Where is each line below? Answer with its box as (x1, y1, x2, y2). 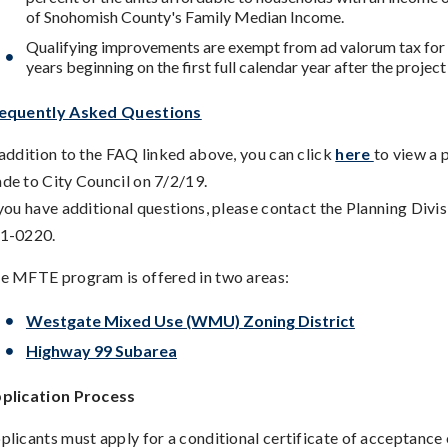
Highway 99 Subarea (25, 340, 177, 360)
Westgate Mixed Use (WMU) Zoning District (25, 310, 355, 330)
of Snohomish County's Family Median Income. (25, 6, 344, 26)
